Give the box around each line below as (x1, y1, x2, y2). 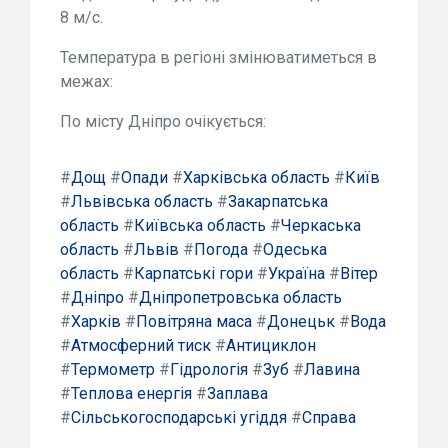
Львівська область (71, 192, 213, 212)
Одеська (263, 240, 327, 260)
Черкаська (281, 216, 361, 236)
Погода (194, 240, 248, 260)
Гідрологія (170, 360, 248, 380)
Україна (268, 264, 325, 284)
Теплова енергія (71, 384, 192, 404)
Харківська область (183, 168, 330, 188)
